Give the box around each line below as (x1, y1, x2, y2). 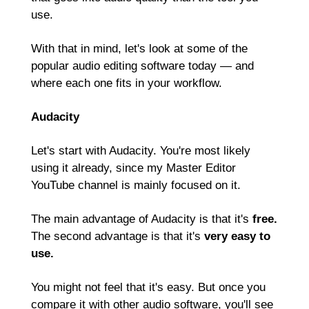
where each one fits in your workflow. (31, 77, 222, 90)
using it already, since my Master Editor (31, 161, 236, 175)
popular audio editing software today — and (31, 59, 254, 72)
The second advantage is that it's (31, 230, 204, 243)
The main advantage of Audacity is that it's (31, 212, 252, 226)
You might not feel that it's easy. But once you (31, 281, 266, 294)
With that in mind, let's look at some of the (31, 42, 248, 55)
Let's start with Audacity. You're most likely (31, 144, 250, 157)
